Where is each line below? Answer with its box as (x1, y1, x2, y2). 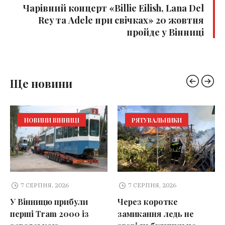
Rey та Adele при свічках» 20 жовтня (38, 14, 204, 27)
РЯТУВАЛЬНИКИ (132, 116, 182, 125)
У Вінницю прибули (10, 196, 88, 207)
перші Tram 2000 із (10, 208, 89, 219)
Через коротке (118, 196, 178, 207)
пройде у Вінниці (127, 26, 204, 39)
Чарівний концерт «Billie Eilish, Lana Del (23, 2, 204, 15)
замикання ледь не (118, 208, 194, 219)
